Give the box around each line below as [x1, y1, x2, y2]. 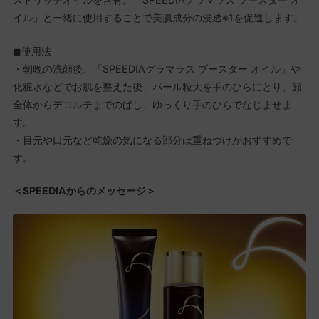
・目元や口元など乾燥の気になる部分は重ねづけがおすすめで [12, 133, 292, 146]
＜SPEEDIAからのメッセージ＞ [12, 184, 156, 197]
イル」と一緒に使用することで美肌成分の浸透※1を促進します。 [12, 11, 303, 24]
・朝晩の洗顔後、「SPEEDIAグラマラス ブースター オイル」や [12, 62, 300, 75]
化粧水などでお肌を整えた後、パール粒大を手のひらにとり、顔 [12, 80, 302, 93]
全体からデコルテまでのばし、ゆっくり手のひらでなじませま [12, 98, 292, 110]
